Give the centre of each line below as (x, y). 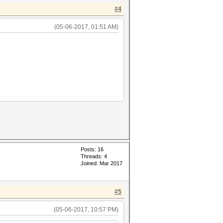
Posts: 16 (92, 149)
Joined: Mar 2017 (102, 163)
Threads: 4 (94, 156)
